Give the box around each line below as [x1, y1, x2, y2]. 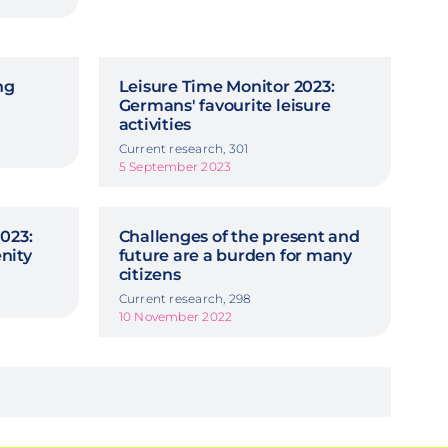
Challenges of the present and [118, 226, 360, 246]
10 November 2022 [118, 308, 233, 324]
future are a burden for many [118, 245, 352, 265]
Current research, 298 [118, 290, 252, 306]
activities [118, 114, 192, 134]
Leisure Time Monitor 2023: [118, 76, 335, 96]
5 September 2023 [118, 158, 232, 174]
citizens [118, 264, 181, 284]
